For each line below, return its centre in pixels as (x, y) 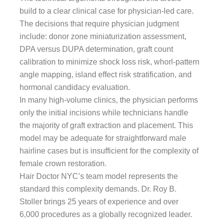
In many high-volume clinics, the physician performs (109, 100)
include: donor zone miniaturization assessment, (103, 36)
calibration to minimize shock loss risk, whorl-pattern (109, 62)
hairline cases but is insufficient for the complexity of (109, 151)
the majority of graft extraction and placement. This (106, 125)
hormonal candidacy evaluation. (75, 87)
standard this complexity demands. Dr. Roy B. (98, 189)
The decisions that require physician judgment (99, 23)
